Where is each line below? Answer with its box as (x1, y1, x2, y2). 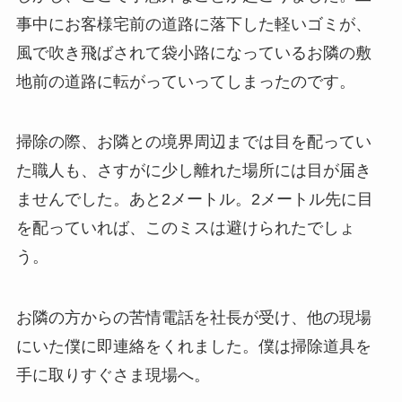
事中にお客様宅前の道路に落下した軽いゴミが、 (15, 14, 371, 33)
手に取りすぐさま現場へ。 (15, 366, 210, 385)
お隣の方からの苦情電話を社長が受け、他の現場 (15, 309, 371, 328)
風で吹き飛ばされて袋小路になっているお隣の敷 (15, 43, 371, 62)
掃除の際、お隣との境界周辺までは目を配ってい (15, 133, 371, 152)
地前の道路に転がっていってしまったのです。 (15, 72, 355, 91)
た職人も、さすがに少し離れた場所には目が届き (15, 162, 371, 180)
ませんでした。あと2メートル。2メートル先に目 (15, 190, 373, 209)
